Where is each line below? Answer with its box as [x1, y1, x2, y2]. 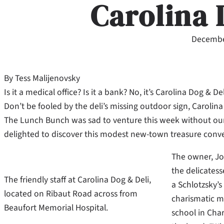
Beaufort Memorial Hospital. [4, 201, 108, 214]
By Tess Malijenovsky [4, 71, 80, 84]
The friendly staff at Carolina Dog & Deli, [4, 173, 151, 186]
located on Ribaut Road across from [4, 187, 137, 200]
